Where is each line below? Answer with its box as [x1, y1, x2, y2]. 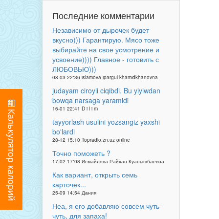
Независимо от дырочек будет [52, 25, 149, 35]
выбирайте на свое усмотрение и [52, 44, 159, 54]
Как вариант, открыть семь [52, 170, 137, 179]
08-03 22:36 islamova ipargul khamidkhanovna [52, 74, 158, 81]
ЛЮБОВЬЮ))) [52, 64, 96, 74]
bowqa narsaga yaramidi [52, 95, 129, 105]
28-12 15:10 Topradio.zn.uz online [52, 136, 130, 143]
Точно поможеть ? [52, 148, 110, 158]
